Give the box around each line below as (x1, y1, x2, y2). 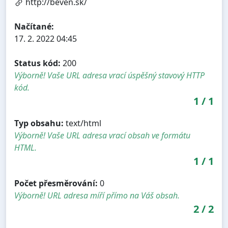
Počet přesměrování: (14, 177, 98, 189)
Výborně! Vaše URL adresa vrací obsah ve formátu (14, 129, 190, 141)
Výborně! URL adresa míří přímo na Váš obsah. (14, 189, 180, 201)
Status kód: (14, 57, 61, 69)
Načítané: (14, 20, 54, 32)
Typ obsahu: (14, 117, 64, 129)
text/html (64, 117, 101, 129)
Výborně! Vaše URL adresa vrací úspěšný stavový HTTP (14, 69, 205, 81)
